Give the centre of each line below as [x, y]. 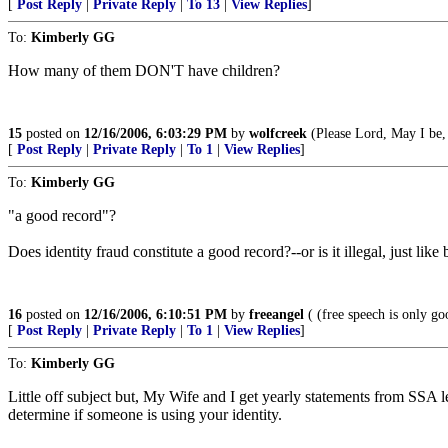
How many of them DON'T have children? [144, 70]
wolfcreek [278, 133]
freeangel [276, 314]
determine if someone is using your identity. [145, 414]
